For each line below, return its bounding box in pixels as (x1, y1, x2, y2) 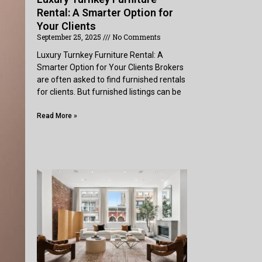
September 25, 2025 (37, 32, 104, 42)
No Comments (111, 32, 161, 42)
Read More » (37, 112, 78, 120)
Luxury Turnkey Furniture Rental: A (37, 50, 164, 60)
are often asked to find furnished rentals (37, 75, 186, 85)
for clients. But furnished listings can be (37, 87, 182, 97)
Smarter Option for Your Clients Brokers (37, 63, 184, 73)
